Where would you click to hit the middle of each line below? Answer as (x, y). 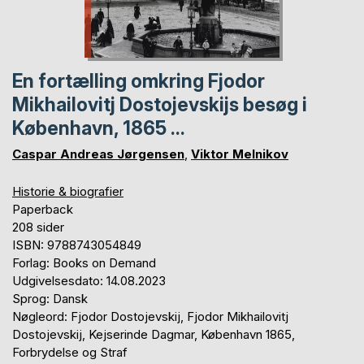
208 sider (38, 227)
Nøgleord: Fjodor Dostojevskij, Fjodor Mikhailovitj (150, 316)
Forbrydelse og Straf (70, 352)
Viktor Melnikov (240, 154)
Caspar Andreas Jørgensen (98, 154)
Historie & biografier (68, 191)
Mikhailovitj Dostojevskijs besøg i (160, 104)
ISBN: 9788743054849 (77, 245)
